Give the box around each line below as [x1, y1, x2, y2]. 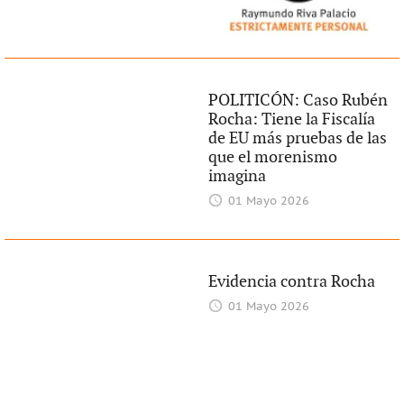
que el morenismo [208, 147, 338, 167]
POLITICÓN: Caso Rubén [208, 90, 389, 110]
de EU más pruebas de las [208, 128, 388, 148]
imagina [208, 166, 267, 186]
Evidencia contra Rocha [208, 271, 376, 291]
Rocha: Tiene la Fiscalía [208, 109, 376, 129]
